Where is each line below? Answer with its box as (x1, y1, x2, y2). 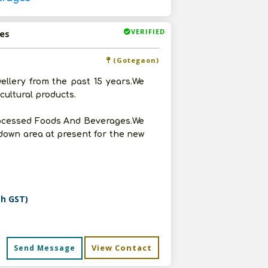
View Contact (92, 242, 152, 253)
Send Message (14, 243, 75, 253)
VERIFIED (131, 27, 165, 36)
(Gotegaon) (111, 56, 159, 65)
